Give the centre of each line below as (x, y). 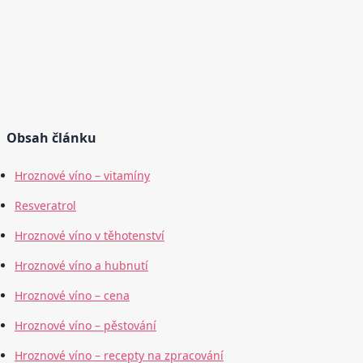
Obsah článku (51, 138)
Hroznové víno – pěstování (85, 326)
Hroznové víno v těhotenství (90, 236)
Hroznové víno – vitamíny (82, 176)
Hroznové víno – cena (72, 296)
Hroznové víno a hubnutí (81, 266)
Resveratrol (45, 206)
